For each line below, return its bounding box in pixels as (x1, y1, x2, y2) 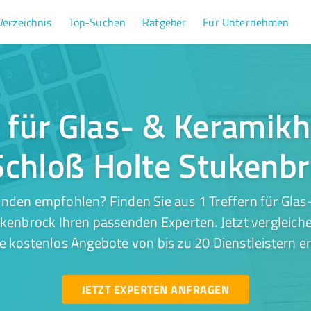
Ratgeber (142, 15, 187, 30)
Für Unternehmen (203, 15, 289, 30)
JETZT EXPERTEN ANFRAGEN (81, 281, 229, 297)
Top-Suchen (68, 15, 126, 30)
